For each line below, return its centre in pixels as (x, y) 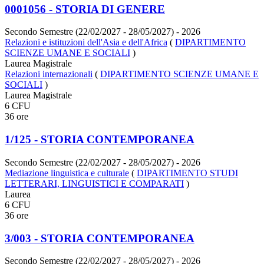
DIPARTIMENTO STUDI (187, 173)
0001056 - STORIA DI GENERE (85, 9)
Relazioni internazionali (49, 74)
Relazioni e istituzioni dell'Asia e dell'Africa (86, 42)
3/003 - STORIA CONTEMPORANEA (100, 238)
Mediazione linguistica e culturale (67, 173)
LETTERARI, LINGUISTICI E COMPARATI (94, 183)
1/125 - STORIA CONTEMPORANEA (100, 140)
